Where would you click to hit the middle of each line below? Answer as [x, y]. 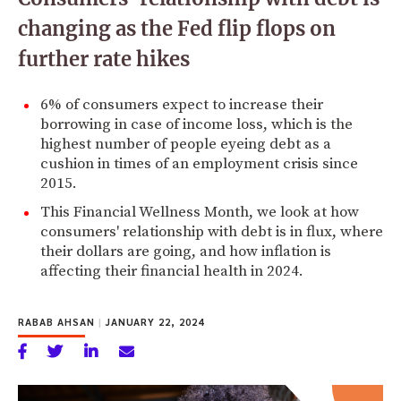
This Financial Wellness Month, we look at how [200, 212]
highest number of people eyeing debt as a [186, 144]
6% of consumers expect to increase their [182, 104]
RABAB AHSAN [58, 321]
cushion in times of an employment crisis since [199, 163]
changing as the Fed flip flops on [177, 28]
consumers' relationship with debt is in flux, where [212, 231]
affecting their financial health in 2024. [172, 271]
